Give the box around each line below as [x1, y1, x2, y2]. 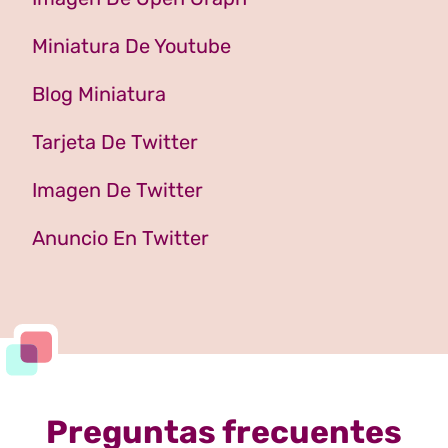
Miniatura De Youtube [32, 34, 231, 59]
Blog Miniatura [32, 82, 166, 107]
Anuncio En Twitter [32, 226, 209, 251]
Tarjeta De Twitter [32, 130, 198, 155]
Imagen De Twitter [32, 178, 203, 203]
